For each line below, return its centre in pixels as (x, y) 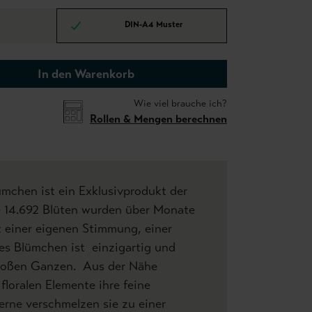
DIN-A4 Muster (154, 25)
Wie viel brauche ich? (180, 103)
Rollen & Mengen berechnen (158, 119)
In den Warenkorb (86, 74)
